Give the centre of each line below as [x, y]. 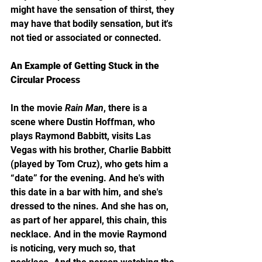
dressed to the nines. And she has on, [91, 206]
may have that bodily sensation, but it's [93, 23]
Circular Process [45, 80]
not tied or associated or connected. [86, 37]
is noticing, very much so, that [74, 248]
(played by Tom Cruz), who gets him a [91, 164]
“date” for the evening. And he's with [89, 178]
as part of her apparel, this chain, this [90, 220]
